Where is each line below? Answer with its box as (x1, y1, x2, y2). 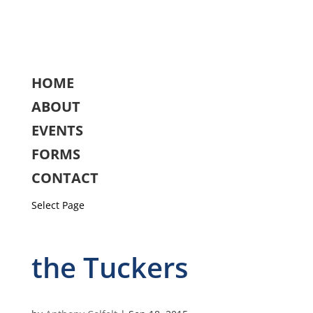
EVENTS (31, 121, 83, 140)
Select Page (31, 198, 85, 212)
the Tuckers (31, 248, 188, 286)
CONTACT (31, 168, 99, 187)
